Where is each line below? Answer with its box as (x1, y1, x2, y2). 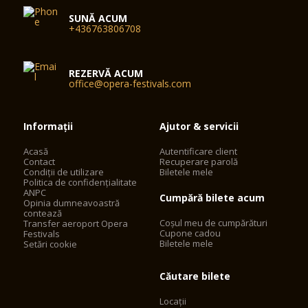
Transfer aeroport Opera (23, 217, 129, 230)
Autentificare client (159, 145, 238, 157)
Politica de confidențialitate (23, 176, 137, 188)
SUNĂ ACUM (69, 12, 128, 25)
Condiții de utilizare (23, 166, 104, 178)
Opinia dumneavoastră (23, 197, 120, 209)
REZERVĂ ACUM (69, 67, 144, 80)
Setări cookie (23, 238, 78, 250)
